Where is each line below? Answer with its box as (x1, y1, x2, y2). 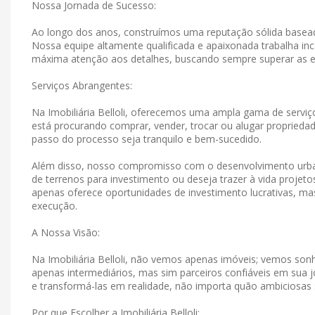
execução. (32, 199, 77, 213)
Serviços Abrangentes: (32, 79, 132, 93)
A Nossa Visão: (32, 226, 100, 240)
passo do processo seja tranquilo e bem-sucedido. (32, 132, 262, 146)
